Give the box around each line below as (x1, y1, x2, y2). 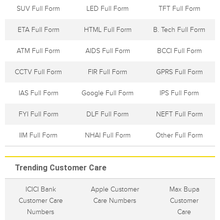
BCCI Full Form (157, 47, 202, 55)
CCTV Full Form (15, 68, 62, 76)
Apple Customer (90, 185, 139, 193)
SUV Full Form (17, 4, 60, 13)
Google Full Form (82, 89, 134, 97)
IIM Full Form (19, 131, 57, 139)
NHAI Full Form (84, 131, 131, 139)
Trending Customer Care (15, 163, 107, 172)
